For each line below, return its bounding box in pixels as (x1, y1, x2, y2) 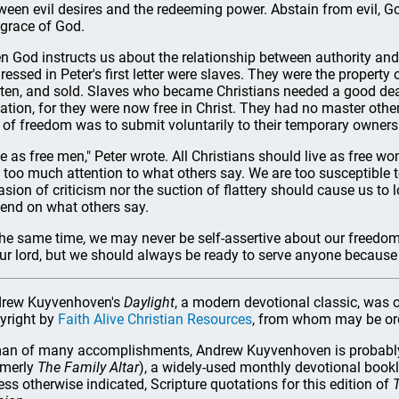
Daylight (124, 294, 175, 311)
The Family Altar (37, 359, 139, 376)
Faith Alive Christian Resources (58, 311, 252, 328)
